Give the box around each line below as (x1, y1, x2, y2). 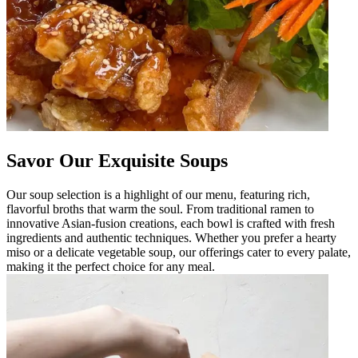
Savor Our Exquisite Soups (6, 149, 228, 171)
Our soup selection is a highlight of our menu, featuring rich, (6, 187, 310, 201)
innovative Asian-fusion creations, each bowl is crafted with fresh (6, 216, 335, 230)
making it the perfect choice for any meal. (6, 259, 215, 273)
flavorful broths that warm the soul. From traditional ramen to (6, 201, 314, 216)
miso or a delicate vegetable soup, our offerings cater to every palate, (6, 245, 351, 259)
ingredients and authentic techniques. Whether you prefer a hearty (6, 230, 336, 245)
